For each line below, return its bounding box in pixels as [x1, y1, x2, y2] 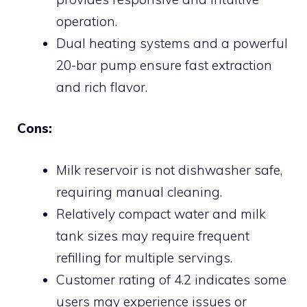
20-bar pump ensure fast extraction [56, 56, 272, 73]
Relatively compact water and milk [56, 205, 266, 222]
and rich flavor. [56, 78, 147, 95]
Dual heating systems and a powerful [56, 34, 288, 51]
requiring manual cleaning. [56, 183, 222, 200]
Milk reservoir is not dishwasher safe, [56, 161, 282, 178]
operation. [56, 12, 117, 29]
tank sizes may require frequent [56, 227, 249, 244]
